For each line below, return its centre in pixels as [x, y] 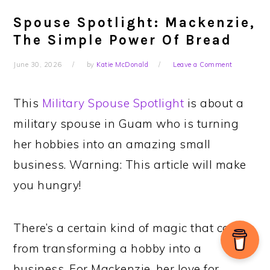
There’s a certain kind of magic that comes [133, 228]
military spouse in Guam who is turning [126, 124]
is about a [214, 103]
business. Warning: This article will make [130, 165]
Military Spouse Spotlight [113, 103]
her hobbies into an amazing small [112, 144]
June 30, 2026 [38, 65]
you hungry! [47, 185]
